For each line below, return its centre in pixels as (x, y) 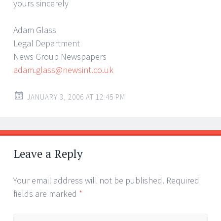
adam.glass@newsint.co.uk (63, 70)
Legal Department (47, 43)
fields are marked (46, 194)
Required (183, 181)
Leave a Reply (48, 154)
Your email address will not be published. (89, 181)
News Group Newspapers (60, 57)
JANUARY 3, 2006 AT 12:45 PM (76, 97)
